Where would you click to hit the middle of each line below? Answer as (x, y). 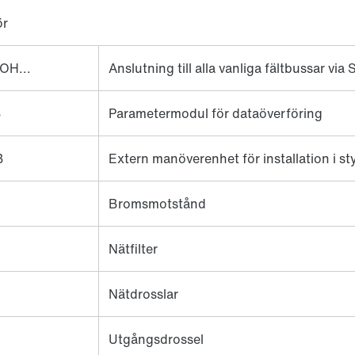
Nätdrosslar (143, 294)
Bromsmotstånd (157, 203)
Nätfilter (133, 248)
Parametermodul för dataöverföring (216, 113)
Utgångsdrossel (156, 339)
